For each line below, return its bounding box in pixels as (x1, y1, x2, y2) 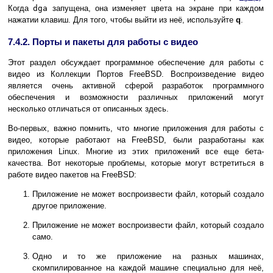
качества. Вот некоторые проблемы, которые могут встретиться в (8, 158, 264, 168)
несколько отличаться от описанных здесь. (8, 104, 169, 114)
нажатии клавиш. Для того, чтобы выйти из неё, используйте (8, 15, 236, 25)
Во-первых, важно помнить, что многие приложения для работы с (8, 124, 264, 133)
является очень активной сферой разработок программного (8, 81, 264, 91)
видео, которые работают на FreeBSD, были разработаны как (8, 135, 264, 145)
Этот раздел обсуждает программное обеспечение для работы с (8, 58, 264, 68)
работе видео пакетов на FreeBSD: (8, 170, 136, 180)
